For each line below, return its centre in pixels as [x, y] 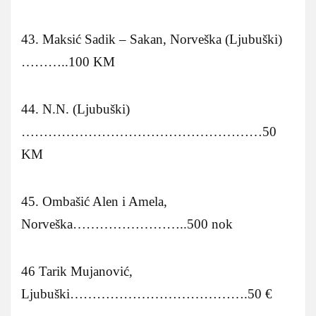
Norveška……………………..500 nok [127, 224]
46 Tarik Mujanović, [77, 271]
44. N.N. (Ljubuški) [75, 109]
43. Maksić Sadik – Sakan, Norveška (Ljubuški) [152, 39]
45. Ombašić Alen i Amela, [94, 201]
